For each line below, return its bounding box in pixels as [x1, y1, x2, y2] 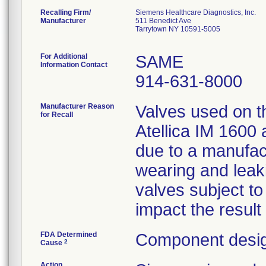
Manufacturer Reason [40, 102, 114, 110]
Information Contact [40, 61, 107, 69]
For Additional [40, 52, 87, 61]
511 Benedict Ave [135, 17, 191, 25]
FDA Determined [40, 230, 97, 239]
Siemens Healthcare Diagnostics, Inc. [135, 8, 256, 17]
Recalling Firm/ [40, 8, 91, 17]
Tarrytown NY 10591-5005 [135, 25, 220, 33]
